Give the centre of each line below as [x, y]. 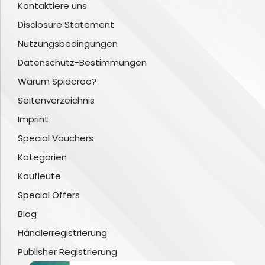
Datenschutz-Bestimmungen [82, 63]
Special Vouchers [56, 138]
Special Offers [49, 195]
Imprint [33, 119]
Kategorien [42, 157]
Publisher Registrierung [67, 252]
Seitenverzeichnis [56, 101]
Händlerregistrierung [62, 233]
